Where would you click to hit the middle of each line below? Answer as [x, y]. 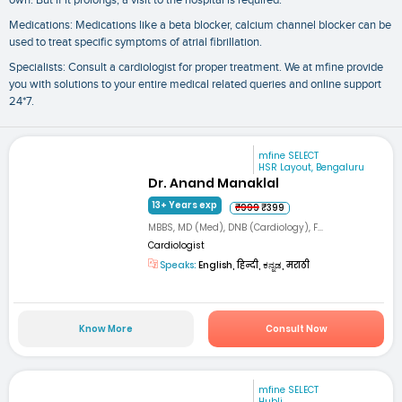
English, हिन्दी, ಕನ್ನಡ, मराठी [253, 266]
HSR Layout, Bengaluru [312, 168]
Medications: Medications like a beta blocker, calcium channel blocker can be [200, 25]
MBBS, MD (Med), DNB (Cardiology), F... [236, 228]
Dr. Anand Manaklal [214, 184]
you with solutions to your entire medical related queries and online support [195, 84]
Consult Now [296, 328]
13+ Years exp [185, 205]
